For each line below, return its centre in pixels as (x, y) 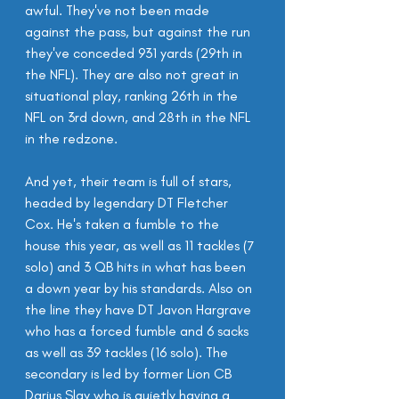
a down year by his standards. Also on (140, 288)
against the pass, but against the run (139, 32)
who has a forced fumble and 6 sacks (138, 331)
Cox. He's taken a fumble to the (124, 224)
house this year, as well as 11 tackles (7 (142, 245)
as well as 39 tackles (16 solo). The (128, 352)
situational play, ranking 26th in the (133, 96)
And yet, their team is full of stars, (130, 181)
